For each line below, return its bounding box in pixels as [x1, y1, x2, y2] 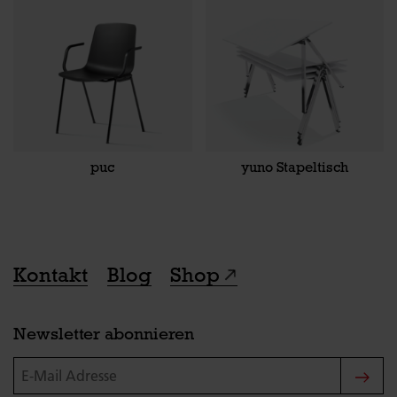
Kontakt [13, 262, 88, 287]
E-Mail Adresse [12, 357, 101, 376]
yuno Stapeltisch [240, 158, 348, 175]
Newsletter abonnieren [13, 323, 194, 344]
